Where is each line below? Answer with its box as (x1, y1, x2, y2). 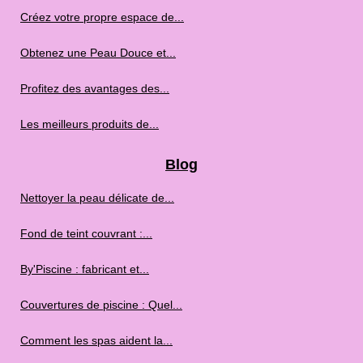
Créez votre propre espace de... (20, 11, 184, 23)
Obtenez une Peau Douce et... (20, 46, 176, 59)
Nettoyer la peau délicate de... (20, 191, 174, 204)
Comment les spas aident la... (20, 334, 173, 347)
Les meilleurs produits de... (20, 117, 159, 130)
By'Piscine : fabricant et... (20, 263, 149, 275)
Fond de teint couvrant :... (20, 227, 152, 240)
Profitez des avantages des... (20, 82, 169, 95)
